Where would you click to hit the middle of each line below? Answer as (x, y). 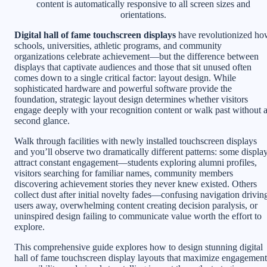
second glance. (42, 120)
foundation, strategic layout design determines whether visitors (131, 99)
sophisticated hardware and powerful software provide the (123, 88)
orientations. (143, 14)
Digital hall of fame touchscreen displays (95, 35)
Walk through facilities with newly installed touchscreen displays (136, 141)
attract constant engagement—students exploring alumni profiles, (136, 162)
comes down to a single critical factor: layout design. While (125, 77)
